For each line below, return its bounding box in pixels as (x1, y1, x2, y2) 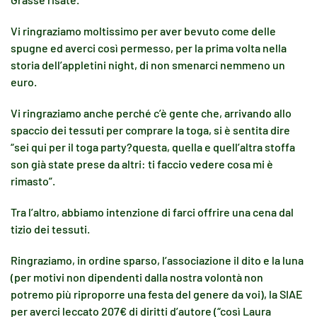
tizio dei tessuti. (11, 222, 90, 236)
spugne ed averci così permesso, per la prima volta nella (11, 41, 287, 54)
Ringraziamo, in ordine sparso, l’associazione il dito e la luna (11, 253, 304, 267)
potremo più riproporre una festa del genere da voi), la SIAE (11, 287, 303, 301)
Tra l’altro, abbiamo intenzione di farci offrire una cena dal (11, 205, 294, 219)
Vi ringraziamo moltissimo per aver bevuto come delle (11, 24, 276, 38)
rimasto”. (11, 174, 55, 188)
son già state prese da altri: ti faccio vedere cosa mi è (11, 157, 273, 171)
